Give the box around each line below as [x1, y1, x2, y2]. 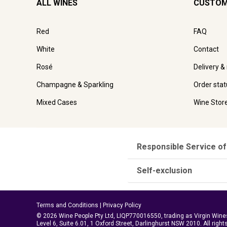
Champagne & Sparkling [36, 80, 113, 89]
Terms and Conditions [36, 202, 98, 209]
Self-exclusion [136, 165, 192, 175]
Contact [194, 45, 219, 53]
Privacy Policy [103, 202, 141, 209]
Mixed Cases [36, 98, 77, 106]
